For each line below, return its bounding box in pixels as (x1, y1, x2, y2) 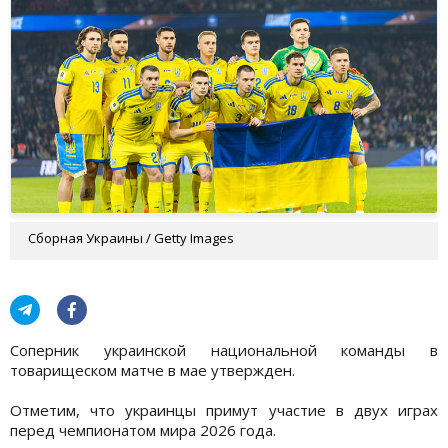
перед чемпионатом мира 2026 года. (10, 419, 276, 440)
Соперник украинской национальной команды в (10, 339, 438, 360)
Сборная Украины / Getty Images (28, 228, 234, 247)
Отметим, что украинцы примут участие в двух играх (10, 399, 438, 420)
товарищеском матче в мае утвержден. (10, 359, 295, 380)
